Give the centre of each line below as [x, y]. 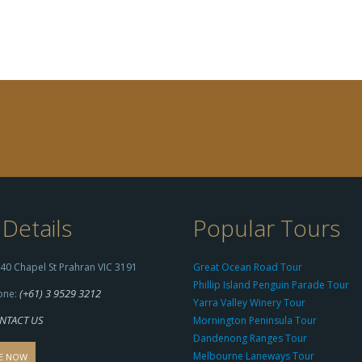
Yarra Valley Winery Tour [249, 303]
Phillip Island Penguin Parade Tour [271, 285]
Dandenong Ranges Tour [250, 338]
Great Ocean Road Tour [248, 267]
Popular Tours [267, 228]
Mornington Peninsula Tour [255, 320]
